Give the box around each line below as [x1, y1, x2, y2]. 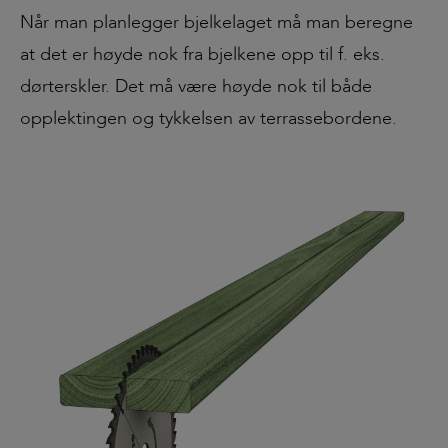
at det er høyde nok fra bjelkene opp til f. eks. [20, 42, 385, 68]
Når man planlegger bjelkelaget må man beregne [20, 10, 413, 36]
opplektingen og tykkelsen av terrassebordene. [20, 106, 397, 132]
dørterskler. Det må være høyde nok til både [20, 74, 372, 100]
